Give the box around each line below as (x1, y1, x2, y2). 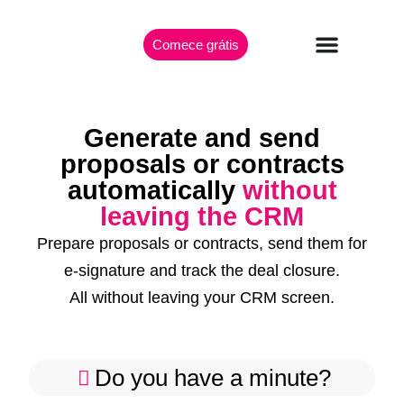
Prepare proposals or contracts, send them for (37, 234, 367, 252)
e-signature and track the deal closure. (64, 262, 340, 280)
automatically (67, 176, 243, 205)
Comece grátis (151, 37, 239, 52)
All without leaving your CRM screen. (69, 289, 335, 307)
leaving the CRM (100, 202, 304, 231)
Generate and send (84, 124, 320, 152)
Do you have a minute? (94, 364, 331, 391)
